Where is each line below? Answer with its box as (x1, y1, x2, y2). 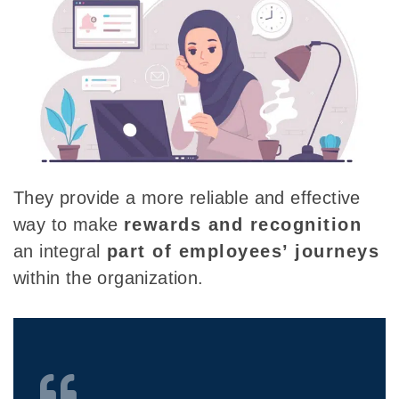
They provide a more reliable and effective (13, 188, 361, 208)
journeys (288, 241, 380, 262)
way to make (13, 215, 124, 235)
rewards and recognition (123, 215, 362, 235)
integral (39, 241, 101, 262)
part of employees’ (100, 241, 289, 262)
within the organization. (13, 268, 204, 289)
